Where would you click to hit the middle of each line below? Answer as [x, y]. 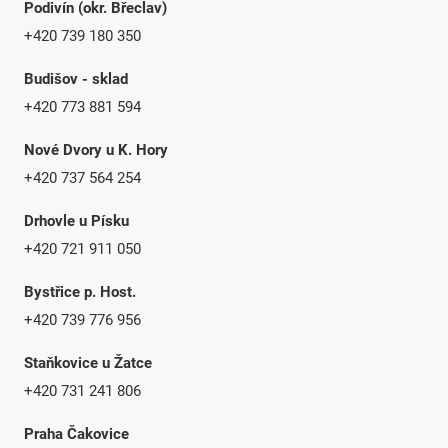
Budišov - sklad [76, 78]
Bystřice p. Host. [80, 291]
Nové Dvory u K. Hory [96, 149]
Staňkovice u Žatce [88, 362]
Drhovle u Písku [77, 220]
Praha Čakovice [77, 433]
